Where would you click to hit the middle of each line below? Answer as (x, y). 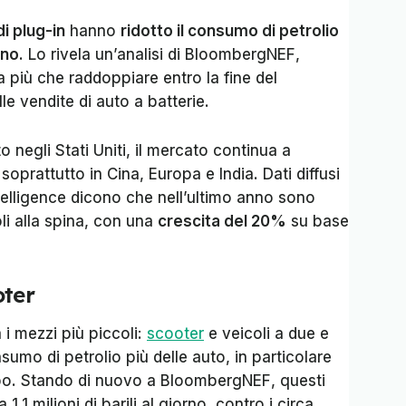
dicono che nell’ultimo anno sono (191, 198)
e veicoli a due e (266, 333)
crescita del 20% (222, 221)
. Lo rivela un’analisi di (102, 54)
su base (318, 221)
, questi (298, 381)
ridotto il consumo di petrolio (230, 31)
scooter (175, 333)
